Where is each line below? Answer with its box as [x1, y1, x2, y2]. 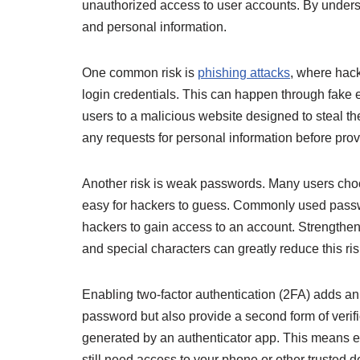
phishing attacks [198, 66, 290, 80]
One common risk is [82, 66, 198, 80]
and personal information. [82, 20, 227, 34]
